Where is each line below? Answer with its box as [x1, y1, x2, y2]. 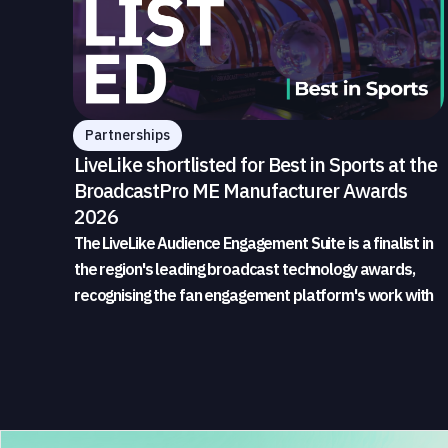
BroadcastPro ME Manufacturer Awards [74, 177, 407, 205]
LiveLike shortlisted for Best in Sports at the [74, 151, 437, 179]
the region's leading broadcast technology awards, [74, 259, 415, 280]
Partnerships [85, 126, 170, 145]
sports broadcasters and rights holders [74, 311, 342, 332]
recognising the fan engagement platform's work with [74, 285, 434, 306]
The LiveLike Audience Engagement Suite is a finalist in [74, 233, 433, 254]
